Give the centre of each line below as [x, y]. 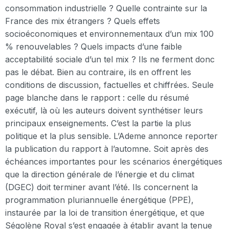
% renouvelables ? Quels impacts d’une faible [94, 46]
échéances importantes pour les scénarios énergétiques [114, 161]
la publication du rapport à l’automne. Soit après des [107, 148]
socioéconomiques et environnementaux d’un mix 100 [109, 33]
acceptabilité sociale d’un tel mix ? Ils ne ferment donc [110, 59]
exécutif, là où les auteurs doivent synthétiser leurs [104, 110]
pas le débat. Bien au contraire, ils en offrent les [98, 72]
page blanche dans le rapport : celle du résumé [97, 97]
